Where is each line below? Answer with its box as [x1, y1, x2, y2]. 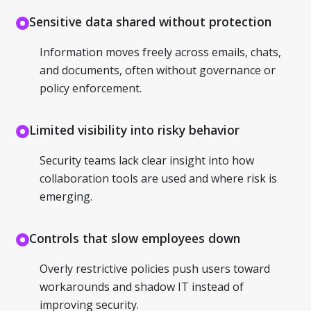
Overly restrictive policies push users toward [39, 261, 270, 276]
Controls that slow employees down [29, 230, 241, 246]
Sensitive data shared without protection [29, 13, 272, 30]
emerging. [39, 189, 92, 204]
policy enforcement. [39, 81, 142, 96]
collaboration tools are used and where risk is [39, 171, 277, 186]
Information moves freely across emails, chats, [39, 44, 281, 60]
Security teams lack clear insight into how [39, 153, 254, 168]
